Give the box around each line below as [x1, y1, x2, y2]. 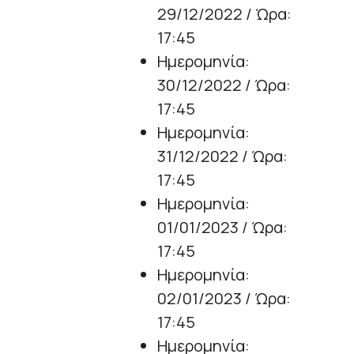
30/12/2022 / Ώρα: [157, 74, 291, 96]
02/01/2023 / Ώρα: [157, 288, 291, 310]
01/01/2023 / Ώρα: [157, 217, 288, 239]
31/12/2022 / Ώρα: [157, 145, 288, 168]
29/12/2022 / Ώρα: [157, 3, 292, 25]
